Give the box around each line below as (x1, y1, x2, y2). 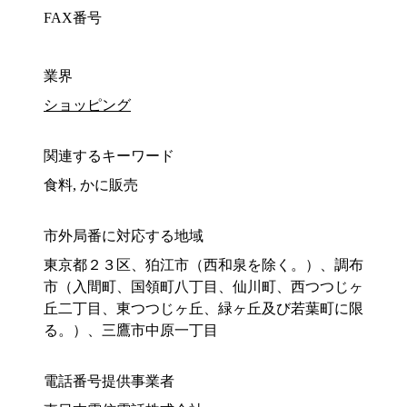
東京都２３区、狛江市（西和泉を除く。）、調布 (44, 257, 363, 273)
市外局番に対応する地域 (44, 228, 203, 244)
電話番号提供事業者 (44, 373, 174, 390)
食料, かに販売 (44, 177, 138, 194)
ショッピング (44, 97, 131, 114)
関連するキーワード (44, 148, 174, 164)
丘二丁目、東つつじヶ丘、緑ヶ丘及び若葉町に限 (44, 301, 363, 317)
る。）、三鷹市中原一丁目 (44, 323, 218, 339)
